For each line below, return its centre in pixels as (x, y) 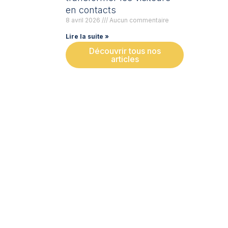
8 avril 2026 (84, 20)
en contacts (91, 10)
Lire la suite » (88, 36)
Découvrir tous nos (125, 51)
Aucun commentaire (139, 20)
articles (125, 59)
